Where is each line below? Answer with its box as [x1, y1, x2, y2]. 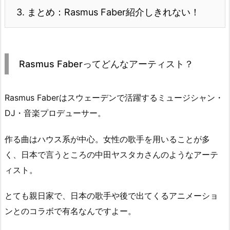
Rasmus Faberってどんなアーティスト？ [19, 58, 194, 69]
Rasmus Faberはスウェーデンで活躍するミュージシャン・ [5, 92, 223, 103]
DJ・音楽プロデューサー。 [5, 107, 106, 118]
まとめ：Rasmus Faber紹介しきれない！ [25, 6, 200, 17]
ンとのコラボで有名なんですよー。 [5, 206, 136, 217]
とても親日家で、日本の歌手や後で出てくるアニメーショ [5, 190, 218, 201]
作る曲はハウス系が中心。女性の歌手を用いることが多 [5, 133, 210, 144]
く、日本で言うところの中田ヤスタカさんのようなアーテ [5, 149, 218, 160]
